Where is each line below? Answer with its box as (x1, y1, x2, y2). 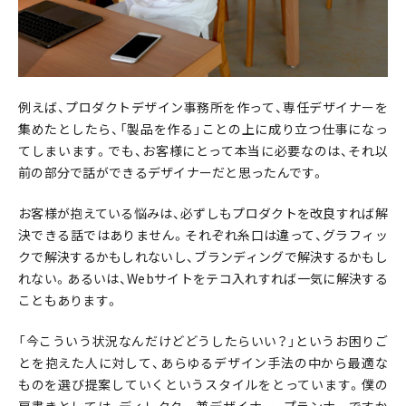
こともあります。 (18, 291, 120, 310)
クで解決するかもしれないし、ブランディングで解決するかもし (18, 247, 388, 266)
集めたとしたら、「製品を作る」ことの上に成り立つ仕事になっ (18, 120, 388, 139)
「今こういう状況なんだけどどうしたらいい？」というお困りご (18, 332, 388, 351)
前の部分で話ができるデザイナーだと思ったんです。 (18, 163, 325, 182)
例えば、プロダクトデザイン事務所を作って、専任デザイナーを (18, 98, 388, 117)
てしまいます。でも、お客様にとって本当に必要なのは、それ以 (18, 141, 388, 160)
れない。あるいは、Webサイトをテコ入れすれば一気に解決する (18, 269, 388, 288)
